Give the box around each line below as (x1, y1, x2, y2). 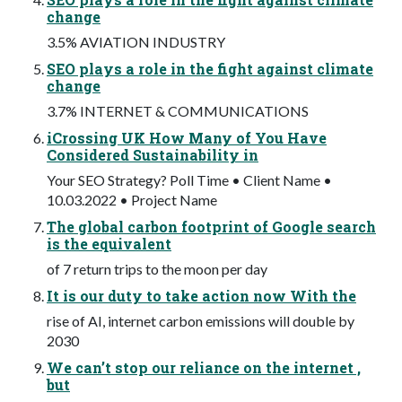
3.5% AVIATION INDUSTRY (47, 33, 225, 51)
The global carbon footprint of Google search (47, 217, 376, 237)
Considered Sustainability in (47, 145, 258, 165)
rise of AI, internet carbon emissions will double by (47, 312, 354, 330)
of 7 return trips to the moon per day (47, 260, 267, 278)
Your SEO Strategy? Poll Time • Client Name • (47, 171, 332, 189)
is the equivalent (47, 234, 171, 254)
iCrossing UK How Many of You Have (47, 128, 327, 148)
